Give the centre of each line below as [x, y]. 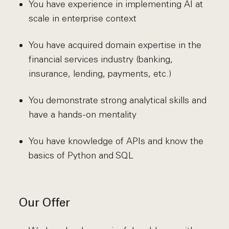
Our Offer [45, 204]
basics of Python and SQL [81, 155]
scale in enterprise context [82, 18]
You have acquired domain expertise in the [115, 45]
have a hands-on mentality [82, 114]
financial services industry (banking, [100, 59]
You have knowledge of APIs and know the [116, 141]
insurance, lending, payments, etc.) [100, 74]
